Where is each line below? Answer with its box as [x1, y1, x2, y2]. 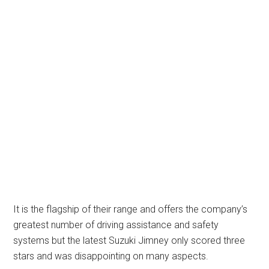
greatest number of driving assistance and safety [13, 219, 219, 231]
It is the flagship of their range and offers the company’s [13, 203, 248, 215]
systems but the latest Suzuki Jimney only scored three [13, 234, 246, 246]
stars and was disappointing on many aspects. [13, 250, 209, 262]
